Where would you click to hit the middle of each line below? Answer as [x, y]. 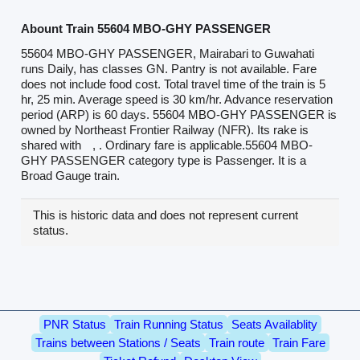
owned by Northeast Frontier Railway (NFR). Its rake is [165, 130]
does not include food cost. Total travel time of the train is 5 [174, 84]
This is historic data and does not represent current [166, 215]
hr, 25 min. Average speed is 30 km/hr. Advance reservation [177, 100]
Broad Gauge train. [71, 176]
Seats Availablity [274, 324]
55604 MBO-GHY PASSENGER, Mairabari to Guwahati [168, 54]
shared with [53, 145]
